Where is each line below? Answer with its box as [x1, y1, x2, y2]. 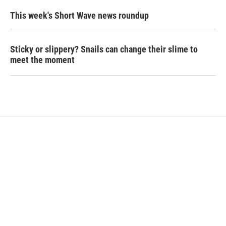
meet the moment [10, 54, 75, 65]
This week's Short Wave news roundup [10, 10, 149, 21]
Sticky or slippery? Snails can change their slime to [10, 44, 198, 54]
